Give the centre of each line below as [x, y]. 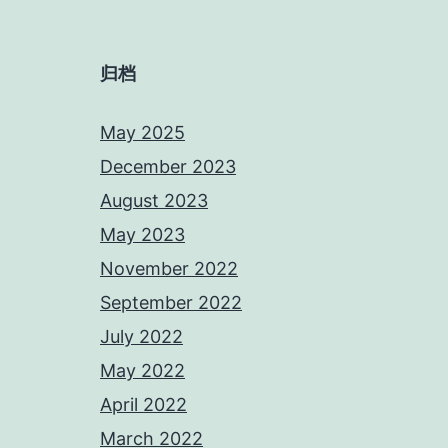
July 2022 [141, 336]
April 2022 [143, 404]
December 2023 [168, 166]
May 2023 [142, 234]
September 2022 [171, 302]
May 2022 [142, 370]
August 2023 [154, 200]
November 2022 [169, 268]
